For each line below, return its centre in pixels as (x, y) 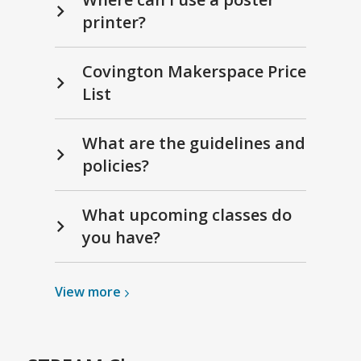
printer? (114, 23)
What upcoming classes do (187, 215)
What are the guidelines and (194, 143)
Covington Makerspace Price (194, 72)
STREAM (154, 349)
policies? (116, 166)
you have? (121, 238)
